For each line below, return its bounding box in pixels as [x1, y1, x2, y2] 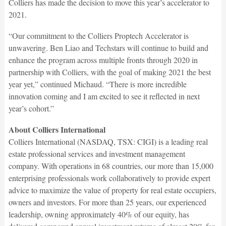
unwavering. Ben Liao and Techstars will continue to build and [8, 42, 208, 53]
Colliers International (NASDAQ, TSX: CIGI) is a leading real [8, 136, 208, 147]
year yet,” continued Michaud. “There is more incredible [8, 79, 187, 90]
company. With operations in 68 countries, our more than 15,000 [8, 160, 213, 172]
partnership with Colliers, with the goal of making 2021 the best [8, 67, 211, 78]
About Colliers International [8, 124, 105, 136]
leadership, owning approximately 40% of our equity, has [8, 209, 189, 220]
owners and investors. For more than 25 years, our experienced [8, 197, 206, 208]
